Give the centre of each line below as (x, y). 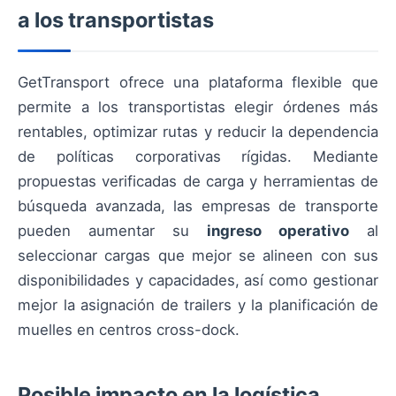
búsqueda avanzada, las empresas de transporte (198, 206)
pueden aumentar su (112, 231)
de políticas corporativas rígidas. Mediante (198, 157)
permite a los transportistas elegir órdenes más (198, 107)
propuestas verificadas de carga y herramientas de (198, 182)
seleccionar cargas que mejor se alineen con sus (198, 256)
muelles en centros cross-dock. (129, 330)
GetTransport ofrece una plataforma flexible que (198, 83)
